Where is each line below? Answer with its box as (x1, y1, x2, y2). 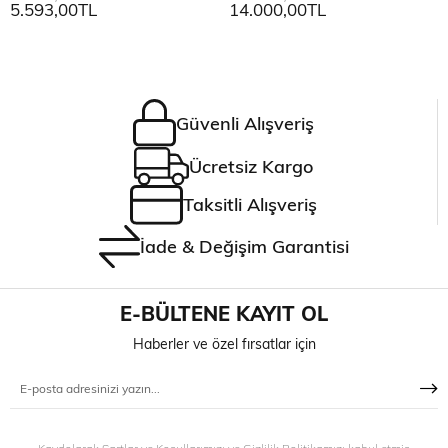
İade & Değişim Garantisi (140, 234, 350, 258)
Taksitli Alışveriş (182, 193, 317, 217)
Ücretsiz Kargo (188, 154, 313, 178)
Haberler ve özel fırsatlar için (132, 335, 316, 354)
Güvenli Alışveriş (175, 111, 314, 135)
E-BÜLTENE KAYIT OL (120, 301, 328, 327)
